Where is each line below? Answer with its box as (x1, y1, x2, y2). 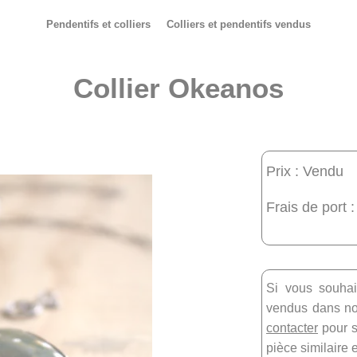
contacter (266, 320, 318, 335)
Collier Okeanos (73, 72, 284, 104)
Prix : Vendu (266, 162, 343, 179)
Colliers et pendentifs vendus (167, 18, 311, 30)
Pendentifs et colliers (46, 18, 151, 30)
